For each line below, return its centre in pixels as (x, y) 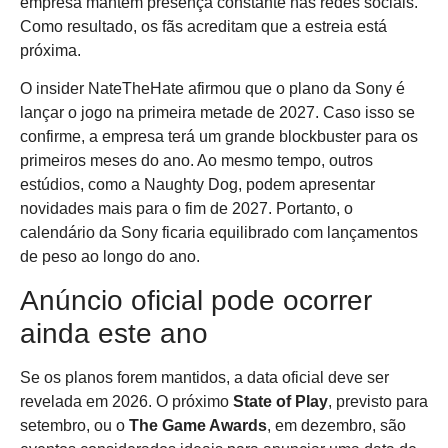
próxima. (50, 51)
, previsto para (378, 401)
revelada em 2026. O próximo (126, 401)
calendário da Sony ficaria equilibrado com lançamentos (219, 233)
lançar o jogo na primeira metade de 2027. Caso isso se (217, 113)
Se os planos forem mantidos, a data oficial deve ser (204, 377)
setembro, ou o (74, 425)
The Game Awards (198, 425)
